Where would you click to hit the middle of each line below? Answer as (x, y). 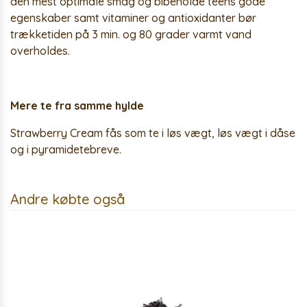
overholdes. (40, 51)
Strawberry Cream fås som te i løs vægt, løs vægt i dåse (153, 133)
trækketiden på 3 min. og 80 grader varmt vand (131, 34)
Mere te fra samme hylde (77, 106)
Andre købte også (67, 199)
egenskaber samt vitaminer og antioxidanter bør (133, 18)
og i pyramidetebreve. (66, 149)
